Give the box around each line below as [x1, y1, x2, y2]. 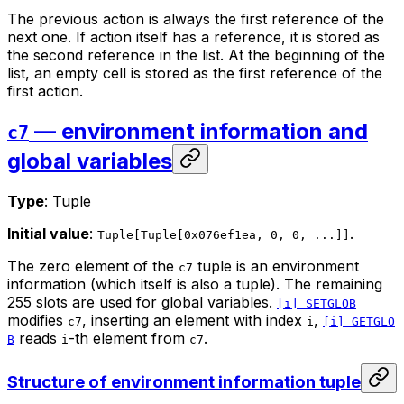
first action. [7, 81, 83, 100]
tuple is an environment [193, 256, 359, 275]
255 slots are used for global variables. [7, 292, 277, 311]
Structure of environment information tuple [7, 372, 361, 393]
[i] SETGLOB [277, 296, 356, 310]
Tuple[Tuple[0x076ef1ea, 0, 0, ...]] [97, 227, 350, 242]
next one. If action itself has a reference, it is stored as [7, 27, 380, 46]
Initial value [7, 224, 89, 243]
